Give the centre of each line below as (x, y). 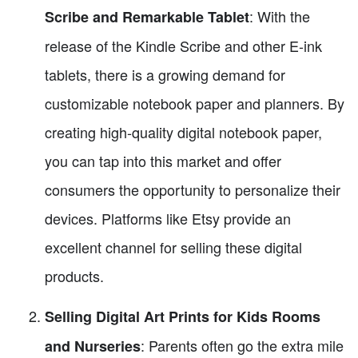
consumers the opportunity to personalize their (193, 190)
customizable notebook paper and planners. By (195, 103)
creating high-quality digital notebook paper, (183, 132)
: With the (280, 16)
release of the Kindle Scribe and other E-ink (183, 46)
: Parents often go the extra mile (242, 346)
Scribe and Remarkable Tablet (147, 17)
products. (74, 276)
